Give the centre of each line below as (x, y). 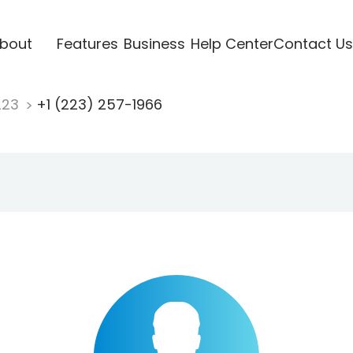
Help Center (232, 43)
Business (154, 43)
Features (87, 43)
